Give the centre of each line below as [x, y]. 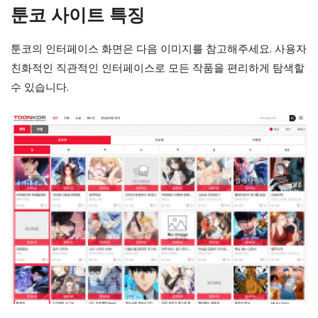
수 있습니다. [40, 87]
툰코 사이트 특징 [78, 14]
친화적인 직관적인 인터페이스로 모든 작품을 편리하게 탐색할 [158, 67]
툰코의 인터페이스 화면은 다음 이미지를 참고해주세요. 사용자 [159, 48]
